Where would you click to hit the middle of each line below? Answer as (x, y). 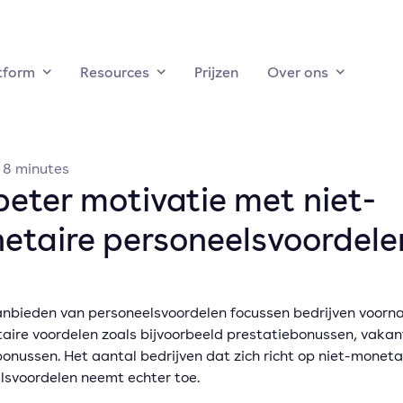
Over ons (298, 72)
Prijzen (216, 72)
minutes (42, 169)
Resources (115, 72)
